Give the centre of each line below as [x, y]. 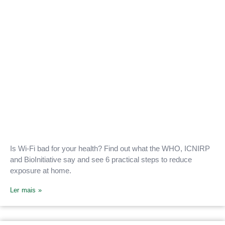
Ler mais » [26, 190]
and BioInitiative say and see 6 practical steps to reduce [101, 160]
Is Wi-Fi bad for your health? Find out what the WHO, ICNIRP [110, 149]
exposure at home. [41, 171]
